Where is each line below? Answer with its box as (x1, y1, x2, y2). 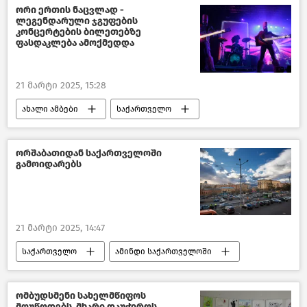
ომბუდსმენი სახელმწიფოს (16, 290, 146, 302)
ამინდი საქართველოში (115, 247, 212, 257)
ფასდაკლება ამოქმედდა (16, 36, 134, 49)
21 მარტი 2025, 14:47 (16, 222, 105, 234)
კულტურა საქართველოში (22, 124, 127, 134)
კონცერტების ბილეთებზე (16, 25, 141, 38)
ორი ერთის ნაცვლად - (16, 3, 124, 16)
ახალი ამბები (22, 103, 78, 114)
